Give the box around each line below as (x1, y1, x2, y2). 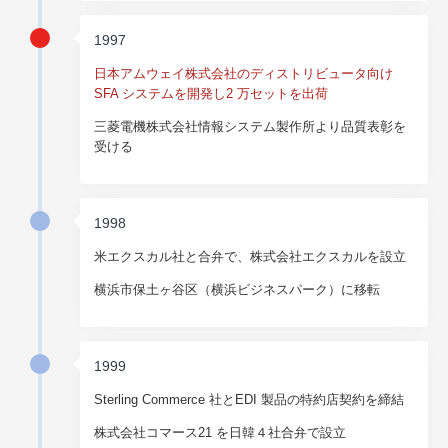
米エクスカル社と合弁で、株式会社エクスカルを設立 (94, 249, 407, 265)
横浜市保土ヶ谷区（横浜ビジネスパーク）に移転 (94, 282, 381, 298)
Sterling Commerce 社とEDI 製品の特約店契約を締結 (94, 392, 405, 408)
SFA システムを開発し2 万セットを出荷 (94, 86, 329, 102)
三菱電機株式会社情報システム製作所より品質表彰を (94, 119, 407, 135)
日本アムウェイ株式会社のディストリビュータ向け (94, 66, 394, 82)
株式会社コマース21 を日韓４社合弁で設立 (94, 425, 347, 441)
